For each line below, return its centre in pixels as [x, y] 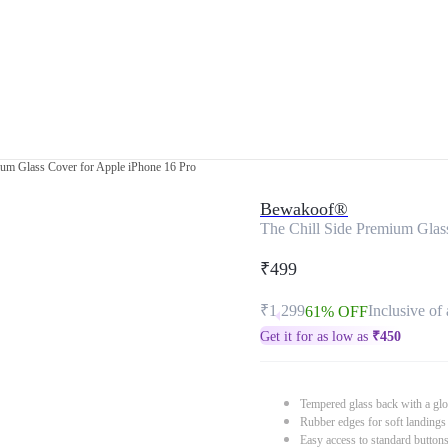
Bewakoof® [304, 209]
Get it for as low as [316, 336]
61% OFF [336, 311]
